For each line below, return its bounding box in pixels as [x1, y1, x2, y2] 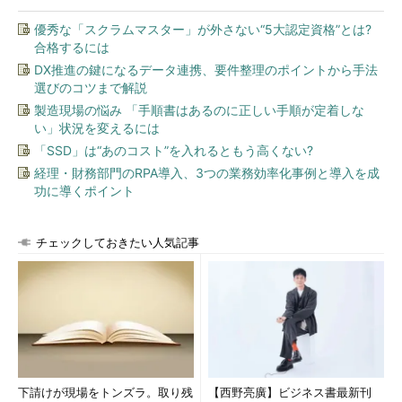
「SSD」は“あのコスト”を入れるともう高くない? [34, 143, 313, 158]
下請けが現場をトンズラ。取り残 [18, 386, 193, 399]
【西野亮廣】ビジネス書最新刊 [208, 386, 371, 399]
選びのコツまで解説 [34, 80, 147, 95]
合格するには [34, 39, 109, 55]
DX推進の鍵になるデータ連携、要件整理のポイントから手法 [34, 62, 378, 77]
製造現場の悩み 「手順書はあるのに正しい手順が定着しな [34, 102, 364, 118]
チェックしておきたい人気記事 [36, 236, 199, 249]
